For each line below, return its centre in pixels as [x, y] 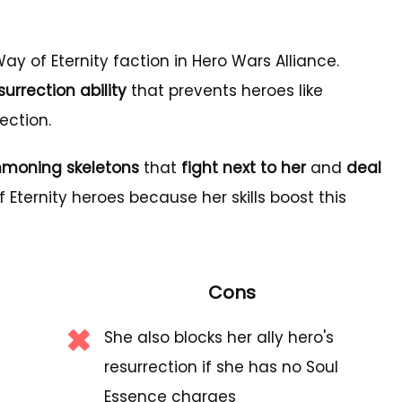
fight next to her [244, 168]
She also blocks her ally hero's [219, 337]
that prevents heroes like [225, 91]
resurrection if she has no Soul [221, 367]
